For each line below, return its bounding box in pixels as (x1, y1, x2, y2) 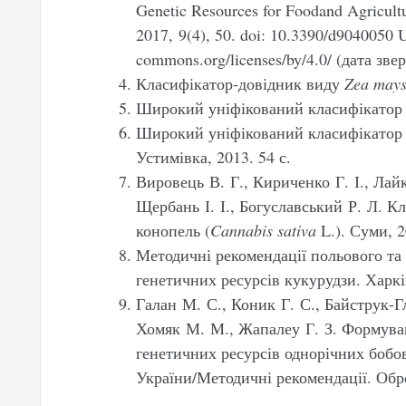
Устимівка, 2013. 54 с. (135, 146, 291, 168)
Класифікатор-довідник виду (135, 72, 344, 94)
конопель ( (135, 219, 210, 241)
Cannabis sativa (209, 219, 316, 241)
